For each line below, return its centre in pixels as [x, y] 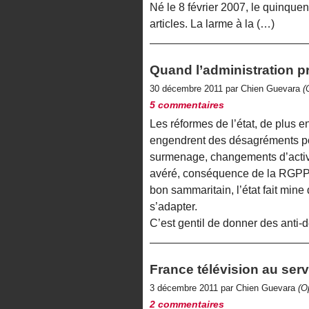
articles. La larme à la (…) [212, 24]
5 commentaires [187, 105]
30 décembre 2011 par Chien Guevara [226, 89]
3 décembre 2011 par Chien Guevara [224, 288]
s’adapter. [173, 206]
